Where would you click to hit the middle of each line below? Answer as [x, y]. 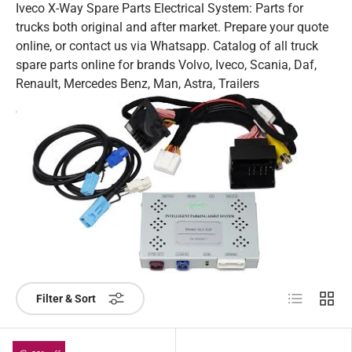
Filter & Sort [66, 299]
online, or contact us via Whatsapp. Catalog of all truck [167, 46]
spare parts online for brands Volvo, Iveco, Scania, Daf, [166, 64]
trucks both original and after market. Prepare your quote [172, 27]
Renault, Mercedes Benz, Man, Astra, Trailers [137, 83]
